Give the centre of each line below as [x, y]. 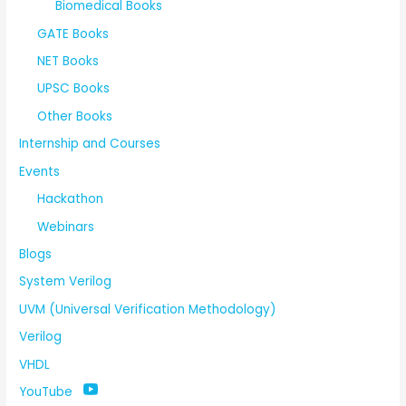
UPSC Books [74, 89]
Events [40, 171]
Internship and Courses [90, 144]
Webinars [66, 227]
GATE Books [73, 34]
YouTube [46, 391]
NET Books [68, 62]
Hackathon [71, 199]
